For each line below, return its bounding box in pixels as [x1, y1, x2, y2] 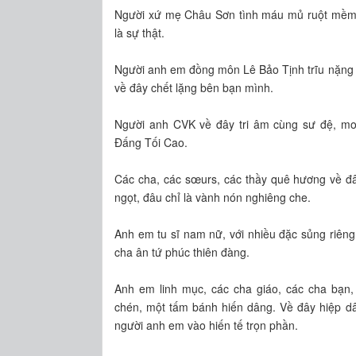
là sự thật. [114, 24, 165, 41]
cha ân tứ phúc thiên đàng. [114, 243, 250, 260]
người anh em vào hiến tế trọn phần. [114, 316, 299, 333]
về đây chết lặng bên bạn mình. [114, 79, 274, 95]
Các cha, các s [114, 170, 191, 187]
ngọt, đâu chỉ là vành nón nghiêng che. [114, 188, 311, 205]
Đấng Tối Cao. [114, 133, 188, 150]
